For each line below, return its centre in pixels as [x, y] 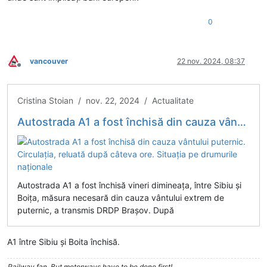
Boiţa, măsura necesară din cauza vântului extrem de [121, 197]
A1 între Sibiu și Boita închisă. [63, 241]
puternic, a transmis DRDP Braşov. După [96, 210]
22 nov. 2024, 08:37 [211, 61]
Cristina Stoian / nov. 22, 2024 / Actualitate [105, 100]
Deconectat [38, 70]
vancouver [49, 61]
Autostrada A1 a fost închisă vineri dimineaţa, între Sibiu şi [129, 185]
